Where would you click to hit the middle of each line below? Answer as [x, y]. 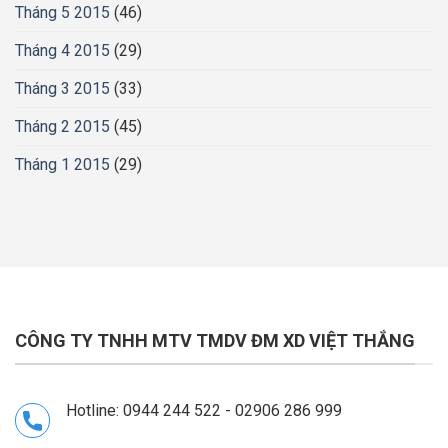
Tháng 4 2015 [62, 51]
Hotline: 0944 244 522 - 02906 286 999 [204, 410]
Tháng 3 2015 [62, 89]
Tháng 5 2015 [62, 13]
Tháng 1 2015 [62, 165]
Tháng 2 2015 [62, 127]
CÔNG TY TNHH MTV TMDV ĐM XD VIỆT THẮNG [215, 341]
